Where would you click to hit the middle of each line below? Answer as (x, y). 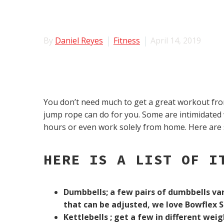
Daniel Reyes (79, 40)
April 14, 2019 (176, 40)
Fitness (127, 40)
